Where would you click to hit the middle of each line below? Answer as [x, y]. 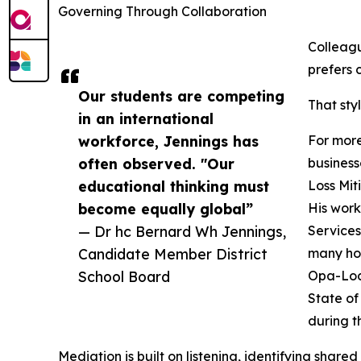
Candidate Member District [173, 254]
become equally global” [166, 209]
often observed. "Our [156, 164]
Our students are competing [181, 96]
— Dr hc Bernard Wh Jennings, [182, 232]
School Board [124, 277]
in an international [146, 119]
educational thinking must [174, 187]
